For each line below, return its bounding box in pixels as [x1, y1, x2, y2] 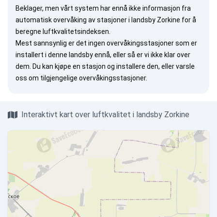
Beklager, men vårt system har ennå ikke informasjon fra [15, 4, 191, 12]
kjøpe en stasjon [55, 62, 106, 70]
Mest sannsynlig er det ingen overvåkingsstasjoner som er [15, 39, 197, 47]
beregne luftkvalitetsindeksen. [15, 28, 110, 35]
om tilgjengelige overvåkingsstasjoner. [27, 74, 147, 82]
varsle [176, 62, 195, 70]
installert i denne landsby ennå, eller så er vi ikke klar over [15, 51, 190, 59]
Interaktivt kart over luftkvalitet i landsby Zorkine [21, 110, 189, 119]
